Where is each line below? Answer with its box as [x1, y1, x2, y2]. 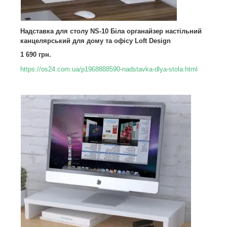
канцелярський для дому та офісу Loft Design [20, 37, 171, 45]
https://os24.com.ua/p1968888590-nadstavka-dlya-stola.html [20, 65, 198, 73]
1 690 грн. [20, 51, 51, 58]
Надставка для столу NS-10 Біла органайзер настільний [20, 27, 202, 35]
